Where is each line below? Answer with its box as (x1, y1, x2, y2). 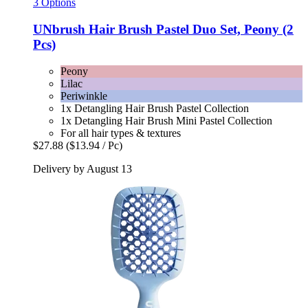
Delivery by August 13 (33, 162, 132, 175)
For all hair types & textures (60, 126, 181, 139)
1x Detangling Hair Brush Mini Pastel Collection (60, 114, 272, 126)
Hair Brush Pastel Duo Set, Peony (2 (85, 21, 294, 36)
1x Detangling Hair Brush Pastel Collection (60, 102, 249, 114)
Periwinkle (60, 89, 107, 102)
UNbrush (33, 21, 85, 36)
